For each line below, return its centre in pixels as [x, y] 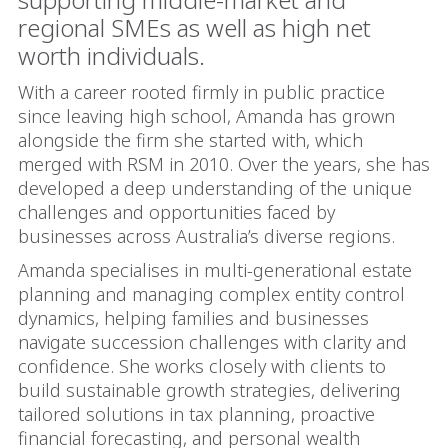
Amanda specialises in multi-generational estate [215, 270]
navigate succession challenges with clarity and [212, 342]
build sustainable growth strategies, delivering [209, 390]
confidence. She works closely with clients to [202, 366]
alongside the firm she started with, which [190, 140]
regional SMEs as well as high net [194, 27]
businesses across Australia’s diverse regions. [206, 236]
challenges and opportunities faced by [176, 212]
